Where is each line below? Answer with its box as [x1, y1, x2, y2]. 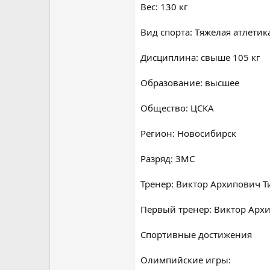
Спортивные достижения [140, 228, 252, 240]
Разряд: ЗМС [140, 152, 195, 165]
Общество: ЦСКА [140, 101, 214, 114]
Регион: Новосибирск [140, 127, 236, 139]
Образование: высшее [140, 76, 239, 89]
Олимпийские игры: [140, 253, 231, 266]
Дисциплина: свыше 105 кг [140, 51, 260, 63]
